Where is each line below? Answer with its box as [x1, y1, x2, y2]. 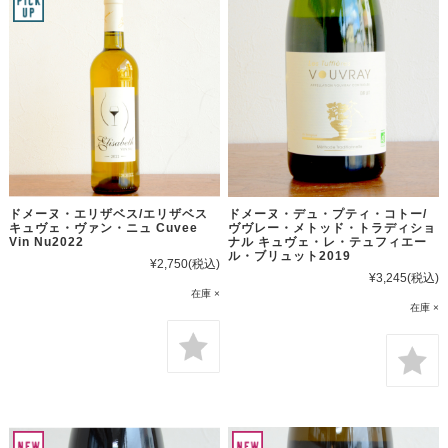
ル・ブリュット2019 [228, 249, 352, 263]
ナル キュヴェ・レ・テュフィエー [228, 235, 428, 249]
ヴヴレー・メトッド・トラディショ [228, 221, 437, 235]
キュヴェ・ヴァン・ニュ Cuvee [8, 221, 198, 235]
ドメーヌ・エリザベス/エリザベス [8, 207, 208, 221]
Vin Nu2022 [8, 235, 84, 249]
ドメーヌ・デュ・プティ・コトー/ [228, 207, 428, 221]
